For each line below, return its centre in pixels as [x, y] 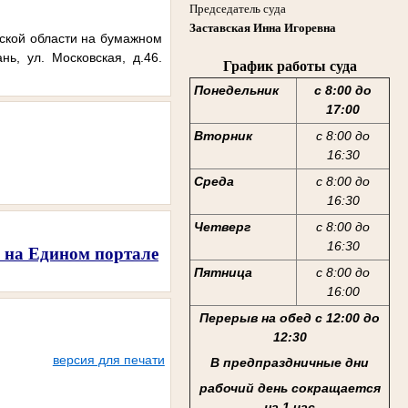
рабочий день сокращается [290, 388]
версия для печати [108, 360]
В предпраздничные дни [290, 363]
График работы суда [290, 66]
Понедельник [236, 91]
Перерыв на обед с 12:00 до [290, 318]
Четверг [222, 227]
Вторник [223, 136]
